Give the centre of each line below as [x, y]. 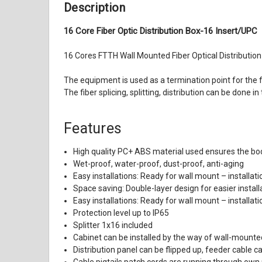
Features [93, 129]
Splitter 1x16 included [113, 225]
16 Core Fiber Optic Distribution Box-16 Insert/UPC [161, 31]
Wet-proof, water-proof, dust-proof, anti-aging [159, 164]
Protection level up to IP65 [121, 213]
